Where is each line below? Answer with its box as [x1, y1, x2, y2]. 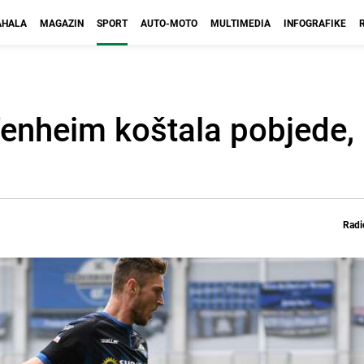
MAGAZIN [40, 16, 84, 29]
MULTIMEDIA [210, 16, 271, 29]
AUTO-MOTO [141, 16, 197, 29]
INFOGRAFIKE [284, 16, 346, 29]
